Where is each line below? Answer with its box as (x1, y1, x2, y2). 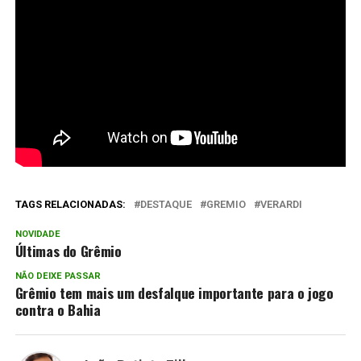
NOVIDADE (15, 228, 60, 239)
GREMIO (205, 197, 246, 210)
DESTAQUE (139, 197, 192, 210)
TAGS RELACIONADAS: (15, 197, 126, 210)
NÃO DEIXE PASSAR (15, 270, 101, 281)
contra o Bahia (15, 298, 101, 320)
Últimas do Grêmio (15, 239, 122, 261)
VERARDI (259, 197, 302, 210)
